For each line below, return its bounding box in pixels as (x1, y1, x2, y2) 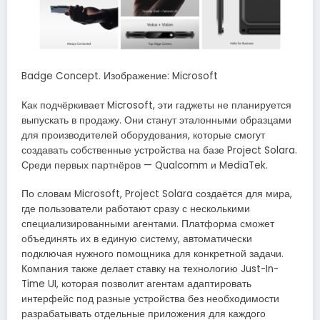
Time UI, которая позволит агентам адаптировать (21, 276, 251, 291)
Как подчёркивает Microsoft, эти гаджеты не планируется (21, 98, 291, 112)
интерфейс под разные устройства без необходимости (21, 291, 279, 306)
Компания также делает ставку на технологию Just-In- (21, 261, 279, 276)
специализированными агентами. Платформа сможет (21, 216, 274, 231)
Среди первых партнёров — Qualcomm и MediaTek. (21, 158, 268, 172)
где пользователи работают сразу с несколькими (21, 201, 250, 216)
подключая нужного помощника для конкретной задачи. (21, 246, 284, 261)
